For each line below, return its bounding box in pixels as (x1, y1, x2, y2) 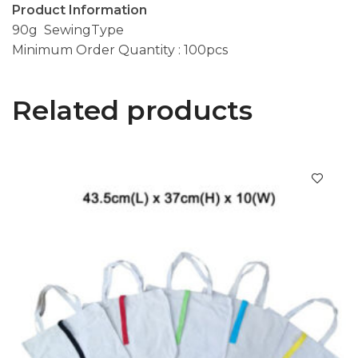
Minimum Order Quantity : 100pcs (12, 42, 228, 58)
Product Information (12, 2, 147, 18)
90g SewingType (12, 22, 124, 38)
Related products (12, 93, 253, 127)
